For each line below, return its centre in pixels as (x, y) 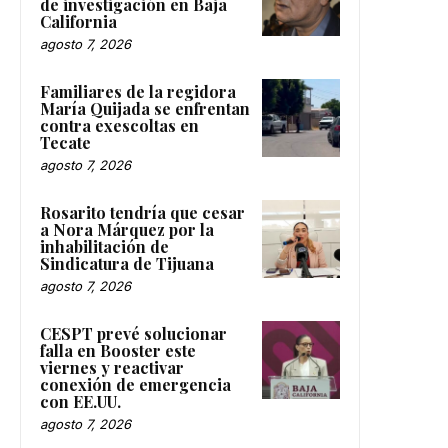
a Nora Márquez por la (127, 229)
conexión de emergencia (135, 384)
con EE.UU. (80, 401)
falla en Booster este (118, 350)
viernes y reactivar (112, 367)
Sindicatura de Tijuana (127, 263)
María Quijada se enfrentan (145, 108)
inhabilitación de (104, 246)
